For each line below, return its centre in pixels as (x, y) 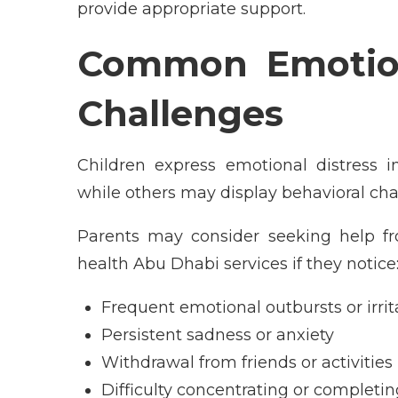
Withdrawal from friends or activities (247, 362)
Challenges (185, 113)
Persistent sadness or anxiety (218, 334)
